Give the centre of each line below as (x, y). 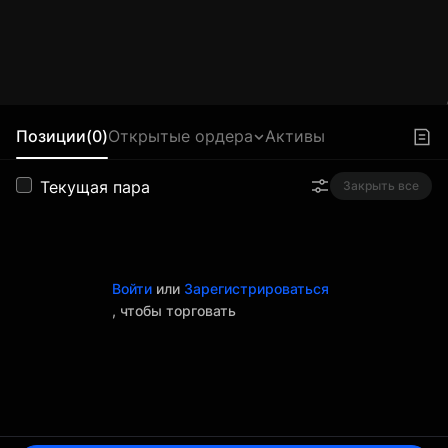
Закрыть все (381, 185)
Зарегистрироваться (256, 288)
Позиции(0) (62, 136)
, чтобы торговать (174, 310)
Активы (295, 136)
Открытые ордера (180, 136)
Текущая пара (95, 187)
